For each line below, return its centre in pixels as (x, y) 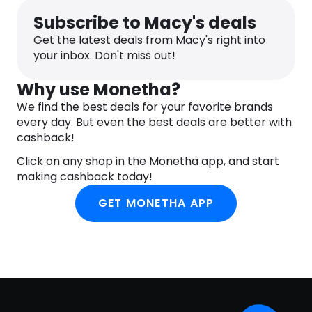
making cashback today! (85, 177)
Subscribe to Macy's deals (145, 23)
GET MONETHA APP (156, 203)
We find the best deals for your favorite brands (145, 107)
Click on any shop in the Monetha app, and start (148, 162)
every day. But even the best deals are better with (154, 123)
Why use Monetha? (99, 90)
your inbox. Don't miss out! (104, 56)
